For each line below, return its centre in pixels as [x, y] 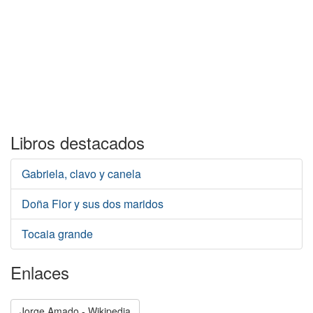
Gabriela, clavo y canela [81, 174]
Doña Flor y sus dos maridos [93, 204]
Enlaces [40, 272]
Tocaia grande [57, 234]
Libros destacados [78, 142]
